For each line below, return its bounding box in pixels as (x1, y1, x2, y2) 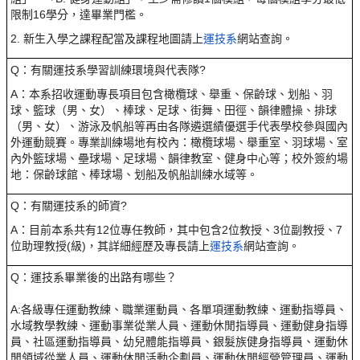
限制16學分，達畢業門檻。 (10, 8, 148, 21)
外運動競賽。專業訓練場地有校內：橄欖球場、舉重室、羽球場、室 (10, 136, 349, 149)
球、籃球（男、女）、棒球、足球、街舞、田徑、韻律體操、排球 (10, 104, 337, 117)
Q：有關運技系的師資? (10, 199, 128, 212)
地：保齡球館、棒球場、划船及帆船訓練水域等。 (10, 168, 259, 181)
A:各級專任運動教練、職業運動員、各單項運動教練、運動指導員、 (10, 303, 348, 316)
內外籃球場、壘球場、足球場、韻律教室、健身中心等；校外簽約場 (10, 152, 349, 165)
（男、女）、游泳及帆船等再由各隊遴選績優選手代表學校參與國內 (10, 120, 349, 133)
